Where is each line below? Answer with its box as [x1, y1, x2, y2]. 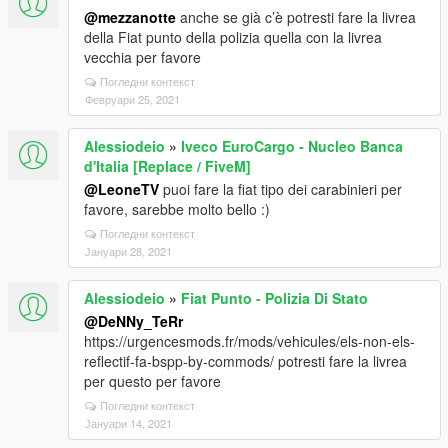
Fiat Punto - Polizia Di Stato [181, 288, 368, 308]
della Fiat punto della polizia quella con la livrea [84, 27, 382, 47]
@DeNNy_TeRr [84, 311, 183, 331]
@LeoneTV [84, 179, 159, 199]
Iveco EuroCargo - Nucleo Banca [181, 136, 403, 156]
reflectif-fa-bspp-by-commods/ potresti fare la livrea [84, 351, 407, 371]
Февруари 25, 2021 [85, 91, 180, 107]
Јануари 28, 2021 [85, 243, 172, 259]
